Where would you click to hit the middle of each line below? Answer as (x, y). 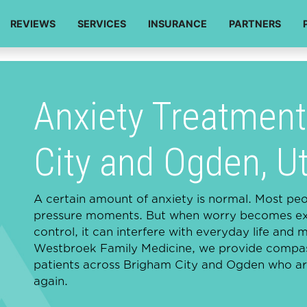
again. (51, 282)
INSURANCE (177, 24)
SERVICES (102, 24)
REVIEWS (33, 24)
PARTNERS (255, 24)
